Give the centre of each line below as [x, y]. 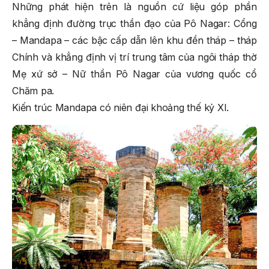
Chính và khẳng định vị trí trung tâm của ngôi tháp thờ [134, 57]
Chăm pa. [33, 90]
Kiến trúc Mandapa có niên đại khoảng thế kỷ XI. [121, 107]
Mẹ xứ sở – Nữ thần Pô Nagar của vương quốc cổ [134, 74]
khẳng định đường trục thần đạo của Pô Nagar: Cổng [134, 23]
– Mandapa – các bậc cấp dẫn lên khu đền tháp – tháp [134, 40]
